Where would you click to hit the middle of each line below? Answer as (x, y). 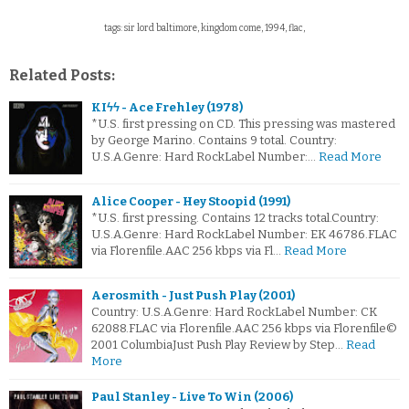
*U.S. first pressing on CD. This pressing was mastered (243, 124)
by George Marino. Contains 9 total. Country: (214, 141)
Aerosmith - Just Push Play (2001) (193, 296)
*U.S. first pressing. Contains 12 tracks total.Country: (235, 218)
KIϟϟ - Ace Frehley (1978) (167, 108)
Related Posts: (62, 76)
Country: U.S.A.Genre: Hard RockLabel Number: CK (234, 312)
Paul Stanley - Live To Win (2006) (192, 397)
